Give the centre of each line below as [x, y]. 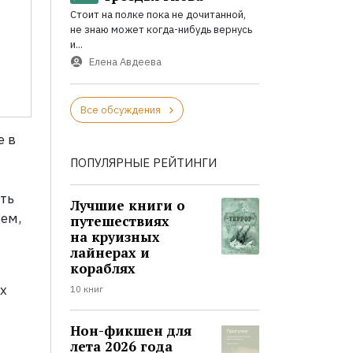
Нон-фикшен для [130, 331]
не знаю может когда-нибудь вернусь [161, 30]
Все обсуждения [120, 110]
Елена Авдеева [125, 61]
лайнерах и [110, 253]
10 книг [86, 290]
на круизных [115, 237]
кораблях [102, 269]
